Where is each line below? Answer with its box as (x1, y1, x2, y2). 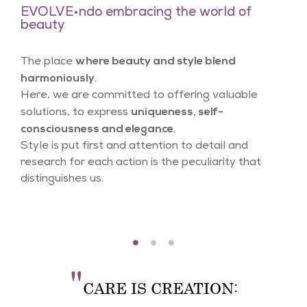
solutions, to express (21, 107, 131, 119)
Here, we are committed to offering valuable (21, 90, 258, 101)
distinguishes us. (21, 173, 103, 185)
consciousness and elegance (21, 123, 173, 135)
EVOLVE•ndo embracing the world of (21, 6, 251, 20)
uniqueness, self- (131, 106, 223, 118)
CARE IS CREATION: (82, 279, 238, 298)
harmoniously (21, 73, 95, 84)
